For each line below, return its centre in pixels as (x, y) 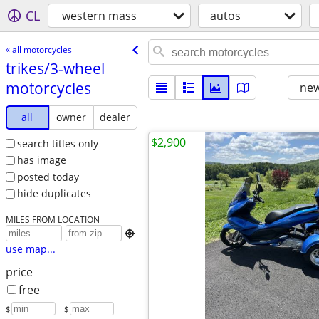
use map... (30, 249)
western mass (99, 16)
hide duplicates (54, 194)
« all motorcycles (38, 49)
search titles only (57, 143)
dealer (115, 117)
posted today (48, 177)
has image (41, 160)
